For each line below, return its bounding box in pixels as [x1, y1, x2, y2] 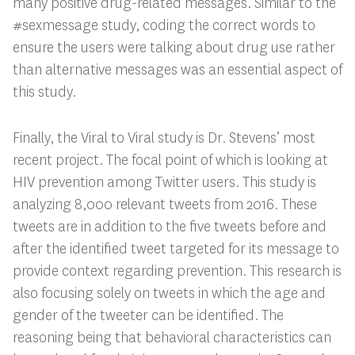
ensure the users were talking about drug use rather [12, 38, 335, 58]
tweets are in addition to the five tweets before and [12, 217, 326, 237]
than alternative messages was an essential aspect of [12, 60, 342, 80]
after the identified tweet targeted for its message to [12, 239, 339, 259]
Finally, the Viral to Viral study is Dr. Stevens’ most [12, 128, 315, 148]
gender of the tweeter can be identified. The [12, 306, 284, 326]
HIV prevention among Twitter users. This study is [12, 173, 316, 193]
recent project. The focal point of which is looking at [12, 151, 328, 170]
